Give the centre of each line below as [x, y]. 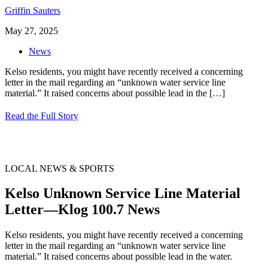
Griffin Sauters [33, 10]
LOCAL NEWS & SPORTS [60, 168]
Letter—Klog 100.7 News [82, 210]
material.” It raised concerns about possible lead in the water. [118, 257]
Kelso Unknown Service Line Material [123, 194]
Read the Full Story [42, 115]
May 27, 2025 [31, 31]
